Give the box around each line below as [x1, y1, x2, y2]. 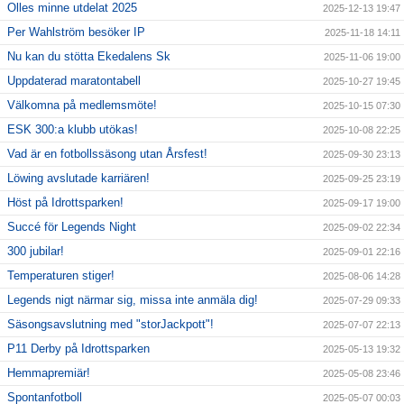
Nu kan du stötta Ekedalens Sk [7, 50, 170, 64]
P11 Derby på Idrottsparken [7, 342, 150, 356]
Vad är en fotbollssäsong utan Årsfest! [7, 147, 207, 161]
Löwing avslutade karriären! [7, 171, 150, 186]
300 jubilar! [7, 244, 64, 259]
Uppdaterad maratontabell [7, 74, 141, 88]
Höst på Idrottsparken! [7, 196, 124, 210]
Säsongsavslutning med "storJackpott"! [7, 317, 214, 332]
